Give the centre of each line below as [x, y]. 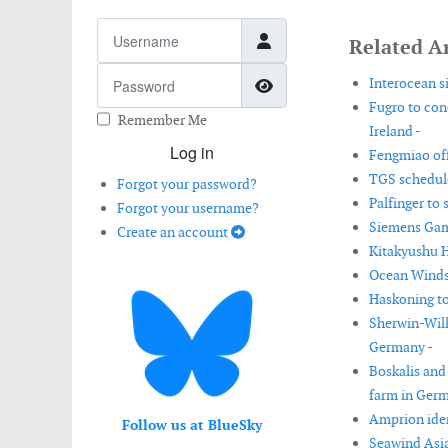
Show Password [330, 84]
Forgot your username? [188, 208]
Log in [191, 152]
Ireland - [394, 131]
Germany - [400, 347]
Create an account [174, 232]
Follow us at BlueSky [191, 425]
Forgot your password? [187, 184]
